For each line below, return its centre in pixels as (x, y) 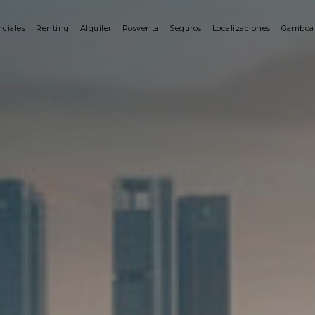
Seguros (186, 28)
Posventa (141, 28)
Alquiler (96, 28)
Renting (53, 28)
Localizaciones (241, 28)
